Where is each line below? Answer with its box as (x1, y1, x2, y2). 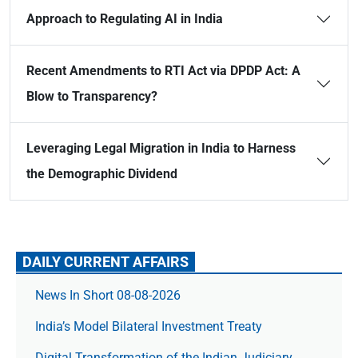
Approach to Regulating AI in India (26, 11, 223, 26)
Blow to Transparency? (26, 89, 157, 104)
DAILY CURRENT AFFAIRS (22, 253, 189, 270)
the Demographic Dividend (26, 166, 177, 181)
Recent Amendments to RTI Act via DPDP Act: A (26, 63, 300, 78)
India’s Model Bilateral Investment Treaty (35, 319, 262, 334)
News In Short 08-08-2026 (35, 288, 181, 303)
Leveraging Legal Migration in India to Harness (26, 141, 296, 156)
